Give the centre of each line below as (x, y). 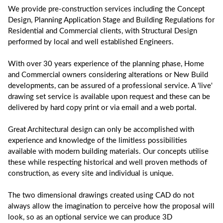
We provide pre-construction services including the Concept (106, 9)
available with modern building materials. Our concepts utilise (108, 151)
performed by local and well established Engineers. (91, 42)
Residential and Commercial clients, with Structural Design (103, 31)
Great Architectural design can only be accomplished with (101, 129)
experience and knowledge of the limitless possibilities (98, 140)
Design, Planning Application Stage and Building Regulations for (111, 20)
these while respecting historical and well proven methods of (108, 162)
